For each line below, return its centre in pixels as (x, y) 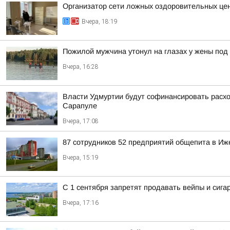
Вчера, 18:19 (100, 22)
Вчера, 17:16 (81, 203)
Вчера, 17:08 (81, 121)
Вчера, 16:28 (81, 67)
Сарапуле (80, 106)
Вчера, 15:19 (81, 158)
